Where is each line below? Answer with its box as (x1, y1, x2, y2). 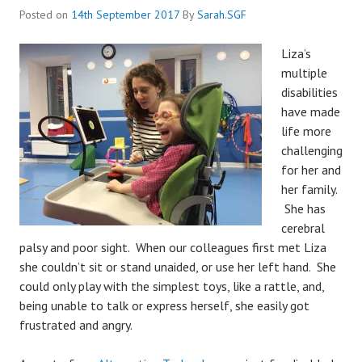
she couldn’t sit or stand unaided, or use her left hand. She (19, 259, 336, 275)
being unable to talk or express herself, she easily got (19, 297, 309, 314)
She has (281, 200, 326, 217)
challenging (281, 142, 343, 158)
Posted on (19, 7, 71, 22)
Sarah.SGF (197, 7, 246, 22)
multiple (281, 65, 327, 81)
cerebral (281, 220, 325, 236)
